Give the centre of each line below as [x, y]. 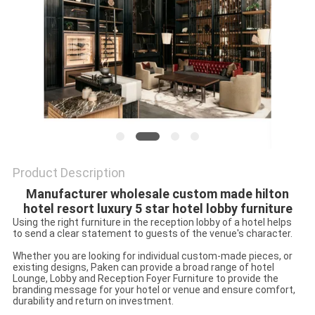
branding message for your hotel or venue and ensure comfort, [154, 290]
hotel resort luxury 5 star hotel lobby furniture [157, 209]
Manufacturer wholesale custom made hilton [157, 194]
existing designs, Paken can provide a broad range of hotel [143, 268]
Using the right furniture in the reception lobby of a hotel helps [152, 223]
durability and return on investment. [93, 301]
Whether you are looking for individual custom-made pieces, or [152, 256]
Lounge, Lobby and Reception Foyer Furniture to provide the [145, 279]
